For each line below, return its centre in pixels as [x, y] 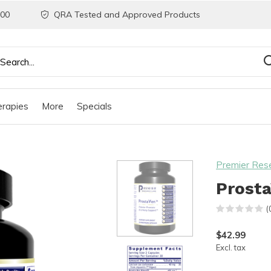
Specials [94, 106]
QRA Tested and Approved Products [126, 15]
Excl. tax [231, 247]
